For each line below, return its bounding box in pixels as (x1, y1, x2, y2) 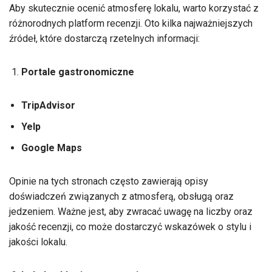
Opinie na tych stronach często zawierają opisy (9, 175, 208, 187)
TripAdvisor (21, 100, 75, 111)
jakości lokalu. (9, 236, 67, 248)
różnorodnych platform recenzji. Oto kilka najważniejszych (9, 18, 253, 29)
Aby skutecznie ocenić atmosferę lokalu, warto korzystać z (9, 2, 259, 14)
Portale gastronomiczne (21, 66, 134, 78)
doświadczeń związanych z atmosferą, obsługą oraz (9, 191, 234, 202)
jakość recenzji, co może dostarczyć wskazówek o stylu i (9, 221, 251, 233)
